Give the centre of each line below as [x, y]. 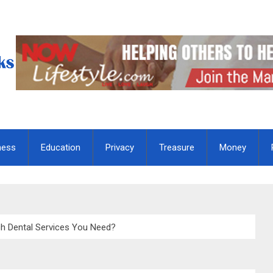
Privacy [120, 147]
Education [61, 147]
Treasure [177, 147]
